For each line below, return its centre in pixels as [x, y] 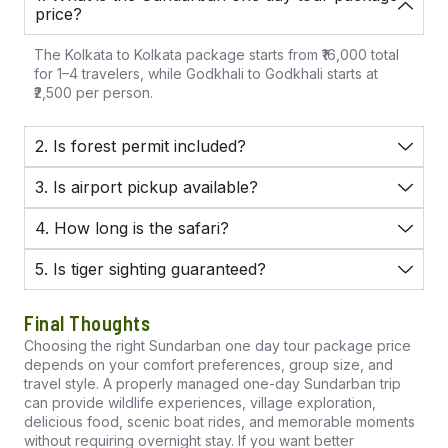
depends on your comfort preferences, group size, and [208, 365]
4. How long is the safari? [132, 228]
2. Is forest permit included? [140, 146]
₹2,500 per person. [93, 93]
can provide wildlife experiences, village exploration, [200, 403]
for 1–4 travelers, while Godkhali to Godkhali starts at [206, 74]
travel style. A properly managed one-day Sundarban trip [212, 384]
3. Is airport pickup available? [146, 187]
